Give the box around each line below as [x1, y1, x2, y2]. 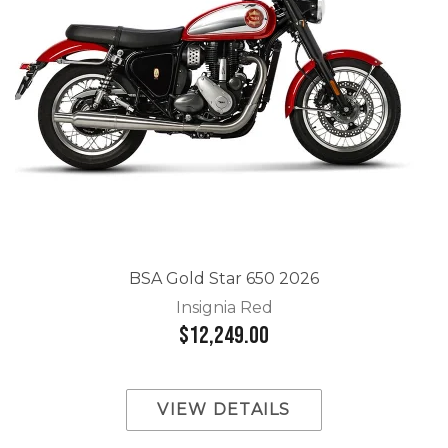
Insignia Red [175, 297, 273, 317]
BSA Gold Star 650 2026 [129, 269, 319, 289]
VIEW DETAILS [157, 400, 291, 420]
